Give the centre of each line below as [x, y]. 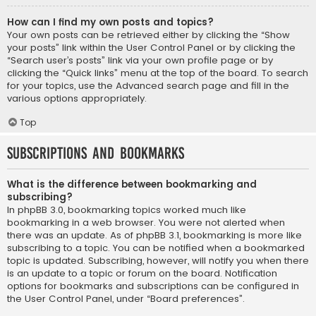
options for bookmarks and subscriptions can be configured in [153, 286]
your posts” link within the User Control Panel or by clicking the [151, 48]
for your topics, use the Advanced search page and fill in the [148, 86]
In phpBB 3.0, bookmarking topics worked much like [127, 210]
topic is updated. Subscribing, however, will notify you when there [158, 261]
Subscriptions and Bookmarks [96, 154]
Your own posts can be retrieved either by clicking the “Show [148, 35]
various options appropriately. [77, 99]
